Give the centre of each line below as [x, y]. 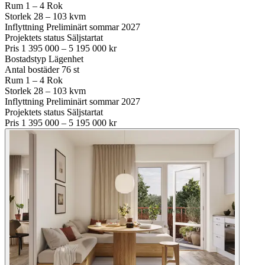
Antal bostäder [32, 69]
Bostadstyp [25, 59]
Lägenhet [66, 59]
